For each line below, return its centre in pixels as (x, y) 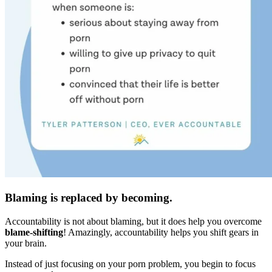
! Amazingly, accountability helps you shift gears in (161, 232)
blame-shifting (34, 232)
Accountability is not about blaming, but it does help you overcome (133, 221)
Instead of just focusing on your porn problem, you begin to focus (130, 263)
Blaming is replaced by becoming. (89, 198)
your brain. (26, 243)
